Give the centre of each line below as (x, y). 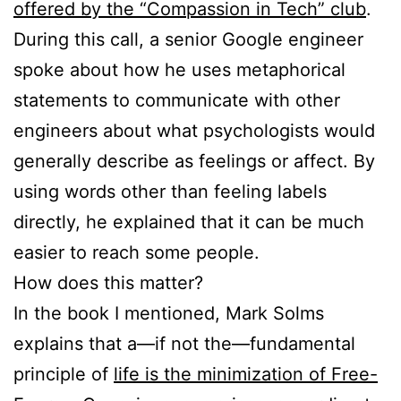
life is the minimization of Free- (246, 374)
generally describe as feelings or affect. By (194, 161)
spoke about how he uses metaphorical (179, 69)
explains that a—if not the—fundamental (184, 343)
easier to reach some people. (137, 252)
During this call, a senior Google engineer (188, 39)
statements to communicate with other (177, 100)
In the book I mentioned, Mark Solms (169, 313)
